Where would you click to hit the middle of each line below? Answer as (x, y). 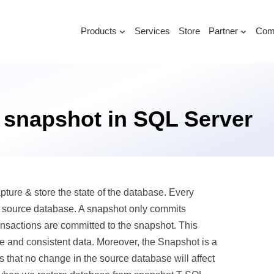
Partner (223, 31)
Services (152, 31)
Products (98, 31)
